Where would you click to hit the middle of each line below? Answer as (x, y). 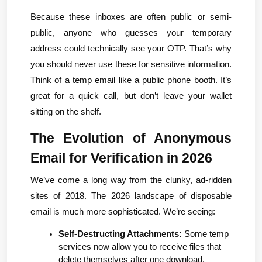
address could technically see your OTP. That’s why (131, 49)
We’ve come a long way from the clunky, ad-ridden (131, 180)
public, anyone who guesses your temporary (131, 33)
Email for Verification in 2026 (121, 158)
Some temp (205, 234)
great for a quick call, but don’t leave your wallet (131, 96)
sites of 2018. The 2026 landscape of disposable (131, 196)
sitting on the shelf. (66, 112)
